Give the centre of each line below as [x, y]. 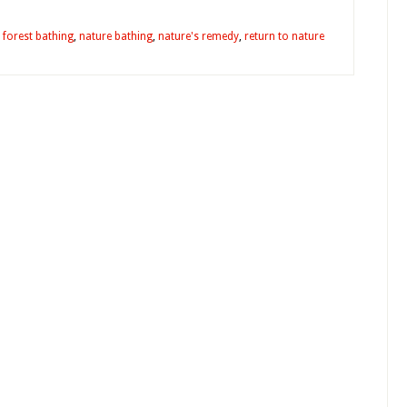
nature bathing [116, 36]
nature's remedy [199, 36]
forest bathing [38, 36]
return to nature [284, 36]
